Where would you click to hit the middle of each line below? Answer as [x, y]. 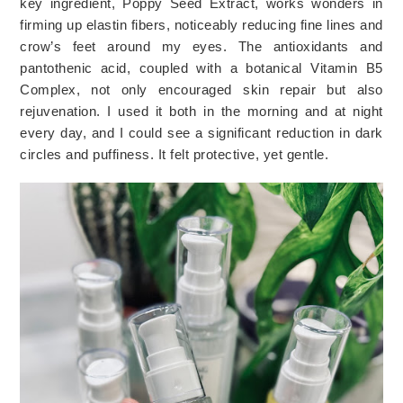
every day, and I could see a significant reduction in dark [201, 132]
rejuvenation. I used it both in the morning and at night [201, 111]
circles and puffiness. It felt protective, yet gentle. [176, 154]
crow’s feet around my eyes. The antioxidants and [201, 46]
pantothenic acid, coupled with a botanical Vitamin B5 [201, 67]
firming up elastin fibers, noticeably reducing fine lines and [201, 24]
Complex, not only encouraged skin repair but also [201, 89]
